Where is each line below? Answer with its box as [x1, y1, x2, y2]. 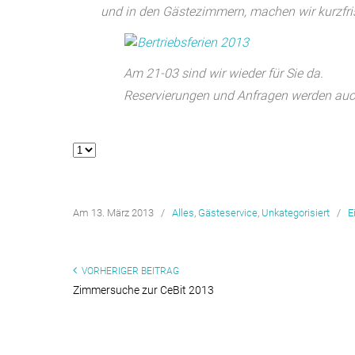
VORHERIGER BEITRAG [77, 265, 179, 277]
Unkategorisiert [261, 207, 330, 219]
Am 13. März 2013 [73, 207, 156, 219]
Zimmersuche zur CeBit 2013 [73, 284, 214, 296]
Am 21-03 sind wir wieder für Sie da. [124, 66, 323, 81]
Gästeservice [198, 207, 258, 219]
